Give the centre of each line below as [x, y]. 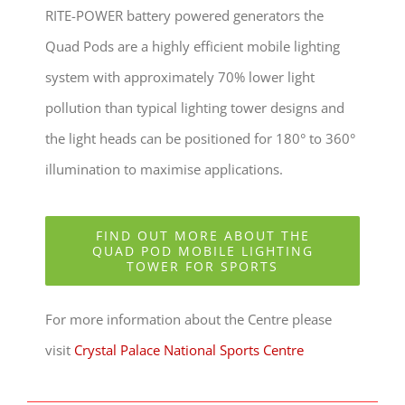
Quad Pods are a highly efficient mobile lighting [192, 47]
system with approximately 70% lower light [179, 77]
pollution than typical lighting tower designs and [194, 108]
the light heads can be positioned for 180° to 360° [200, 139]
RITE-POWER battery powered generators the [184, 16]
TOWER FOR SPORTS [202, 267]
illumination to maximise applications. [164, 170]
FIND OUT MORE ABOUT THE [202, 236]
